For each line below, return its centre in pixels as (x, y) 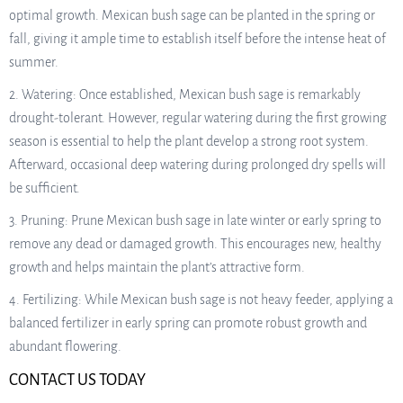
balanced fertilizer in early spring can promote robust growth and (188, 323)
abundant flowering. (65, 346)
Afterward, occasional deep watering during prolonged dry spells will (197, 165)
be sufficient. (45, 188)
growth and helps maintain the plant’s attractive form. (157, 267)
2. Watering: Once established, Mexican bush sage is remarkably (185, 94)
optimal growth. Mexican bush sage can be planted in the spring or (192, 15)
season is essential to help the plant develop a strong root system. (189, 141)
